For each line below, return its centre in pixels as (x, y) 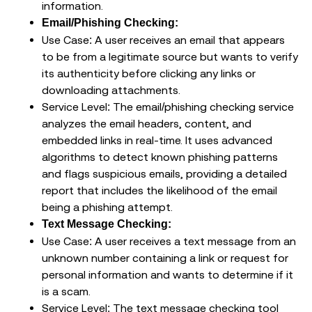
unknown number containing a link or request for (165, 258)
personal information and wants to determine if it (167, 275)
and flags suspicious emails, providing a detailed (164, 174)
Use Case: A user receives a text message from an (169, 241)
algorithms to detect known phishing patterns (160, 157)
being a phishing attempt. (107, 207)
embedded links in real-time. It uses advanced (157, 140)
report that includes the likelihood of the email (159, 190)
